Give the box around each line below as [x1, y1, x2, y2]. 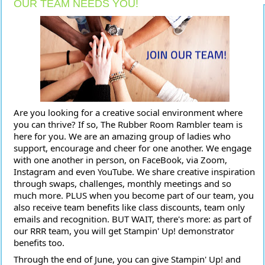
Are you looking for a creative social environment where [14, 106, 243, 118]
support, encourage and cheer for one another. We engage [14, 142, 251, 154]
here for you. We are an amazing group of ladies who [14, 130, 231, 142]
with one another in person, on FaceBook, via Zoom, [14, 154, 227, 166]
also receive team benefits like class [14, 201, 160, 213]
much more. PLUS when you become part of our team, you [14, 189, 254, 201]
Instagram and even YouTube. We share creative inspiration [14, 166, 255, 177]
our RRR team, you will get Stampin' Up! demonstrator [14, 225, 234, 237]
